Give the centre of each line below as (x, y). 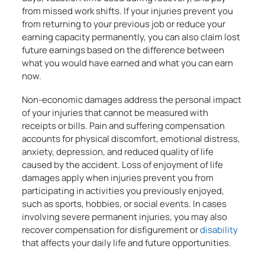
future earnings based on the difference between (123, 50)
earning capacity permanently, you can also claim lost (131, 37)
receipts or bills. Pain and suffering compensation (124, 126)
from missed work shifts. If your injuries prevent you (128, 11)
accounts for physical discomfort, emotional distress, (131, 139)
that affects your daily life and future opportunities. (127, 243)
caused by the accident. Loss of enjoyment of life (123, 165)
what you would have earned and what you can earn (128, 63)
